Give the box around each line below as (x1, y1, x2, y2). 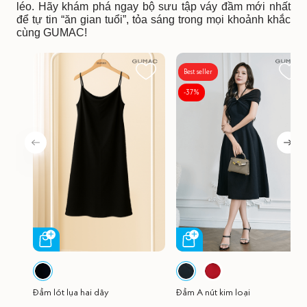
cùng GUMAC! (16, 27, 90, 39)
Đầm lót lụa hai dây (33, 286, 109, 299)
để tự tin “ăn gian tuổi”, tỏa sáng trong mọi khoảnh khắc (16, 14, 291, 26)
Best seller (184, 67, 212, 77)
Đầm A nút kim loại (176, 286, 250, 299)
